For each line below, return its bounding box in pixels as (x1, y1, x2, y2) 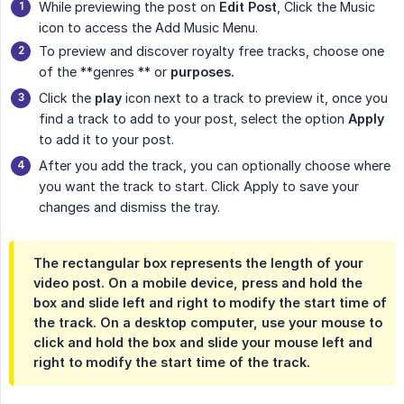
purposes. (170, 64, 234, 80)
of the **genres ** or (39, 64, 170, 80)
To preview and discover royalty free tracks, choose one (39, 43, 384, 60)
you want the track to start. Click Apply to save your (39, 179, 359, 195)
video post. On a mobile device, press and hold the (33, 275, 363, 291)
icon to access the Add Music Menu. (39, 20, 258, 36)
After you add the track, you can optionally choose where (39, 158, 390, 174)
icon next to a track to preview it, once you (122, 90, 388, 106)
